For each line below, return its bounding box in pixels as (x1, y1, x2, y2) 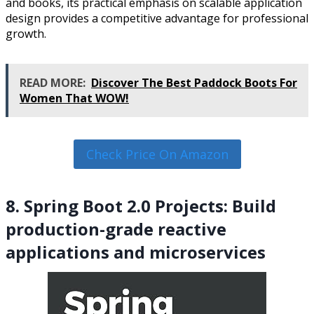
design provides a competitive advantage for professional (6, 10, 308, 26)
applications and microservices (6, 240, 266, 264)
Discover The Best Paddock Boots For (91, 74, 297, 90)
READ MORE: (20, 74, 86, 90)
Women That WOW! (20, 90, 129, 106)
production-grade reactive (6, 217, 226, 240)
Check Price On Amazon (86, 145, 228, 163)
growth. (6, 25, 46, 41)
